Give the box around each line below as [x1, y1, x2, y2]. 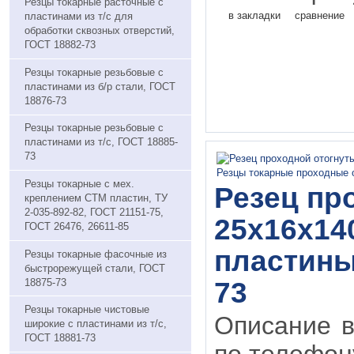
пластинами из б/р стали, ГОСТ [24, 80, 175, 92]
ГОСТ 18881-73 [24, 332, 96, 345]
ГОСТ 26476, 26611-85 [24, 220, 129, 233]
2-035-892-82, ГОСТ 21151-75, [24, 206, 164, 219]
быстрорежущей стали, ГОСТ [24, 262, 165, 274]
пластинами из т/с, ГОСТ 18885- [24, 136, 178, 149]
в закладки [228, 9, 281, 21]
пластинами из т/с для [24, 10, 133, 23]
